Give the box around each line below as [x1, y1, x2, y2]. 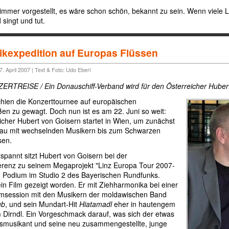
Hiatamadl [79, 199, 112, 209]
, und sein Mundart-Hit [5, 199, 79, 209]
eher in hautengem [112, 199, 175, 209]
